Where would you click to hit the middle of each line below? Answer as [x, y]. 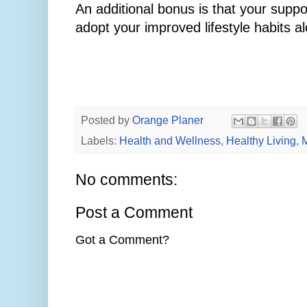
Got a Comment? [122, 240]
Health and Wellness [170, 140]
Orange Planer [168, 120]
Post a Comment [134, 212]
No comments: [126, 179]
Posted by [107, 120]
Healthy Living [261, 140]
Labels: [100, 140]
